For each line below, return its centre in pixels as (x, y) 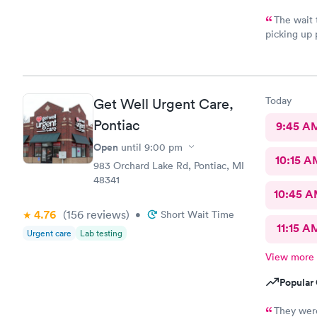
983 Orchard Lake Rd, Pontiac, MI (169, 165)
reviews (105, 214)
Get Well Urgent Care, (163, 104)
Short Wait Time (197, 214)
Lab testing (101, 233)
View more (289, 257)
